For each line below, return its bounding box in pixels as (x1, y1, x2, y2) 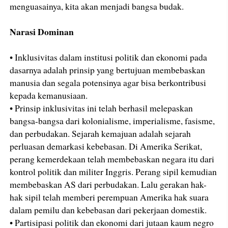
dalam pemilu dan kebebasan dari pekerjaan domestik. (10, 203, 207, 216)
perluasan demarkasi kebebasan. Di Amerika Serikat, (10, 139, 203, 152)
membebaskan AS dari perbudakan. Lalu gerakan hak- (10, 178, 207, 190)
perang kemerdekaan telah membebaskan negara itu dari (10, 152, 215, 165)
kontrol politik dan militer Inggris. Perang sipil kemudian (10, 165, 217, 178)
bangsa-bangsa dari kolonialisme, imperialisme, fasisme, (10, 114, 215, 127)
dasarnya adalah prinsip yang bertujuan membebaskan (10, 63, 206, 76)
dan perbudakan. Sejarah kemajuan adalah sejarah (10, 127, 191, 139)
